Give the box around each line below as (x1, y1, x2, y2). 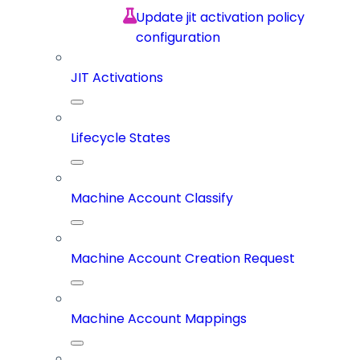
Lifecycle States (71, 129, 170, 148)
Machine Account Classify (71, 189, 233, 208)
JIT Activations (71, 68, 163, 88)
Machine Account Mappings (71, 309, 247, 329)
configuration (136, 28, 221, 47)
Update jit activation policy (136, 8, 305, 27)
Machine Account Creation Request (71, 249, 295, 268)
